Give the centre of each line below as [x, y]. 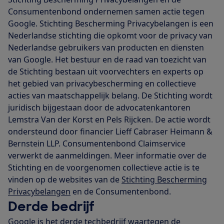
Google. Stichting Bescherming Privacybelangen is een [111, 23]
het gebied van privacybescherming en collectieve [102, 83]
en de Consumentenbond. [121, 191]
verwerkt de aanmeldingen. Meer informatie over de [107, 155]
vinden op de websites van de [65, 179]
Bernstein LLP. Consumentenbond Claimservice [97, 143]
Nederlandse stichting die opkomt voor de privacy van [110, 35]
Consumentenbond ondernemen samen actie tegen [106, 11]
